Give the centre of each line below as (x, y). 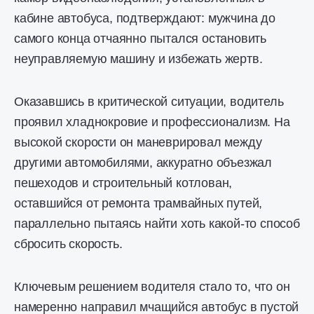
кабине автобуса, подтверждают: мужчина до (145, 18)
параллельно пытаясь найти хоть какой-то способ (157, 224)
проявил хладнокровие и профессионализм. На (152, 122)
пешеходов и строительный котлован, (123, 183)
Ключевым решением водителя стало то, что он (152, 287)
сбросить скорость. (68, 244)
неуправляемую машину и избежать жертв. (138, 59)
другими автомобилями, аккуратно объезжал (143, 163)
